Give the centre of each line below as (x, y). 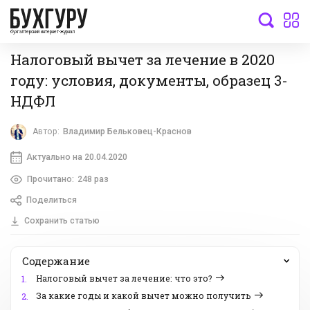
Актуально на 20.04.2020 (76, 157)
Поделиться (51, 200)
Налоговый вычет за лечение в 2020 (143, 59)
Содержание (56, 261)
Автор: (46, 132)
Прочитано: (50, 179)
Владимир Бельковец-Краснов (128, 132)
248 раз (93, 179)
